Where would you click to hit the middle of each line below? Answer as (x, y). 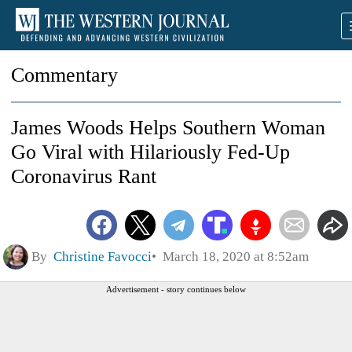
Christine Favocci (103, 256)
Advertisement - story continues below (176, 289)
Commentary (64, 75)
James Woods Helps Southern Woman (168, 128)
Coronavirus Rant (84, 176)
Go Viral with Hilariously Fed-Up (150, 152)
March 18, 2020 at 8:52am (233, 256)
